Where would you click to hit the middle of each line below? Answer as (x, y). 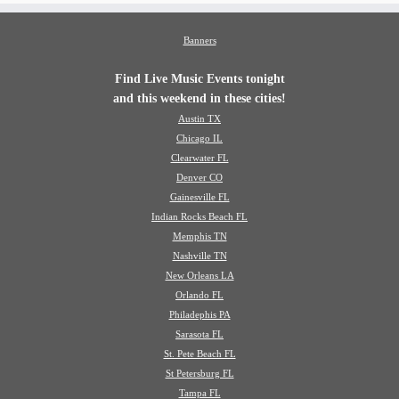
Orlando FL (199, 294)
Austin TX (199, 118)
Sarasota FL (199, 334)
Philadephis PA (199, 314)
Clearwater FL (199, 157)
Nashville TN (199, 255)
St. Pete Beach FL (199, 353)
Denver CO (199, 177)
